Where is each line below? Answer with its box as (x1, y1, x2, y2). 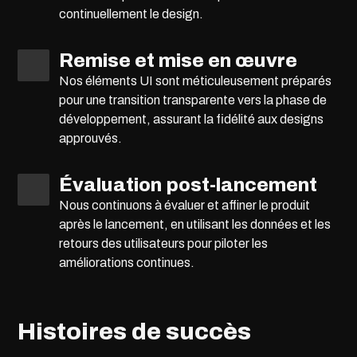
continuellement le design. (59, 7, 204, 21)
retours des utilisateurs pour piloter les (59, 237, 269, 250)
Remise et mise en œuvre (59, 50, 298, 71)
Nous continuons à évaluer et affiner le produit (59, 198, 311, 212)
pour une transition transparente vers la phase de (59, 93, 328, 107)
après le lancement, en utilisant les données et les (59, 218, 331, 231)
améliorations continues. (59, 256, 195, 269)
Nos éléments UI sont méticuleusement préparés (59, 74, 332, 88)
